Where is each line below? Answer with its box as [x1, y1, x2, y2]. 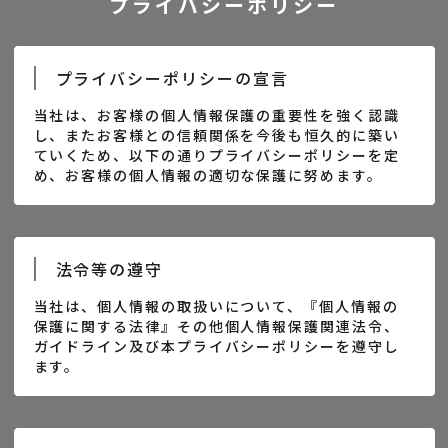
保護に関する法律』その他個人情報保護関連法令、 [33, 316, 400, 336]
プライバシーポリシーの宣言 [55, 66, 289, 90]
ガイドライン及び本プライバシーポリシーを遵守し [33, 336, 400, 356]
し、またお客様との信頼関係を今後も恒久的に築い [33, 125, 400, 145]
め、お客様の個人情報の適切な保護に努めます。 [33, 165, 383, 185]
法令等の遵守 [55, 257, 164, 281]
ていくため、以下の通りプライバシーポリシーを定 [33, 145, 400, 165]
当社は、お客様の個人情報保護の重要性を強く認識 [33, 105, 400, 125]
